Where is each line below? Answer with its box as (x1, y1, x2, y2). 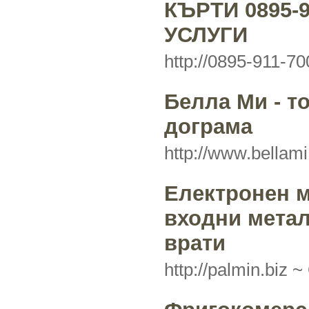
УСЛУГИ (164, 23, 248, 47)
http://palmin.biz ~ (164, 259, 308, 280)
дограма (164, 114, 252, 139)
